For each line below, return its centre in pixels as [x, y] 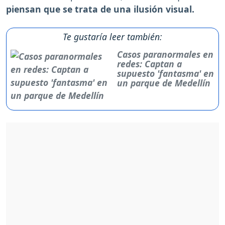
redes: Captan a [149, 64]
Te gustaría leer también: [113, 37]
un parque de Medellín [163, 83]
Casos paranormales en [165, 54]
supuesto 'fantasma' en [165, 74]
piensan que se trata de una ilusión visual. [101, 9]
